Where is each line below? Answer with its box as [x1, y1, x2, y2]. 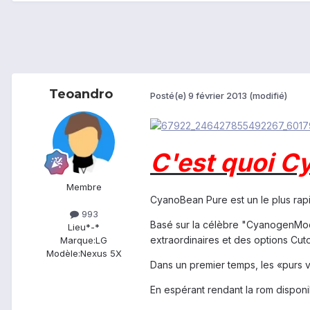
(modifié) [249, 89, 287, 101]
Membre [66, 181, 102, 193]
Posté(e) [150, 89, 188, 101]
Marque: [60, 235, 95, 246]
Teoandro [49, 86, 113, 102]
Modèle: [46, 248, 80, 259]
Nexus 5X [80, 248, 122, 259]
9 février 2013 [188, 89, 247, 101]
